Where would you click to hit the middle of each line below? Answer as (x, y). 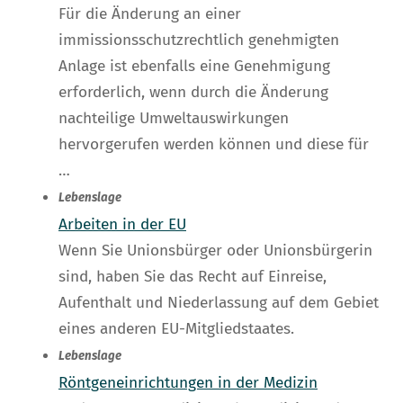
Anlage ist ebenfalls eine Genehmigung (194, 67)
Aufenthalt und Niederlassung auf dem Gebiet (219, 303)
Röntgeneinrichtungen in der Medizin (188, 383)
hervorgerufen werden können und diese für (214, 145)
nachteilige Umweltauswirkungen (174, 119)
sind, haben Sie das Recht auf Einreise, (193, 277)
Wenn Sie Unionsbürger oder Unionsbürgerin (215, 251)
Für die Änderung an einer (150, 14)
